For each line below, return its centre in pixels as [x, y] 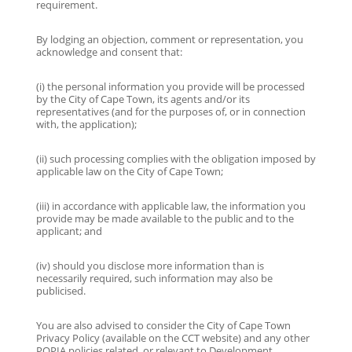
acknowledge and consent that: [109, 51]
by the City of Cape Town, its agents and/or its [143, 99]
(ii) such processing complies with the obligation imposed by [176, 158]
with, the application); [86, 124]
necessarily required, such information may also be [154, 278]
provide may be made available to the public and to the [165, 218]
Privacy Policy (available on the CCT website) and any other [172, 337]
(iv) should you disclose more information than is [150, 265]
